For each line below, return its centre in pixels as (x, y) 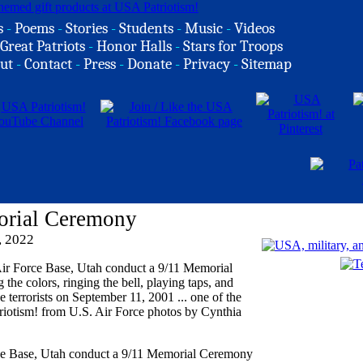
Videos (254, 28)
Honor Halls (134, 46)
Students (146, 28)
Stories (87, 28)
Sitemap (267, 64)
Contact (48, 64)
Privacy (207, 64)
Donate (149, 64)
